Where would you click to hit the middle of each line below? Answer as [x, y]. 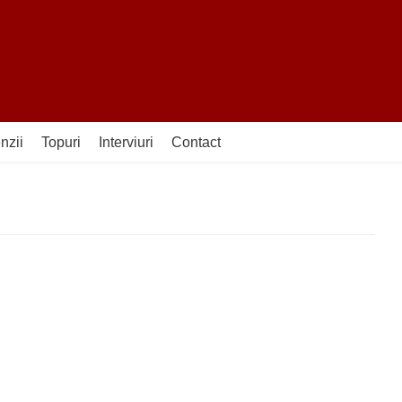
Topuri [61, 142]
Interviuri [126, 142]
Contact [196, 142]
